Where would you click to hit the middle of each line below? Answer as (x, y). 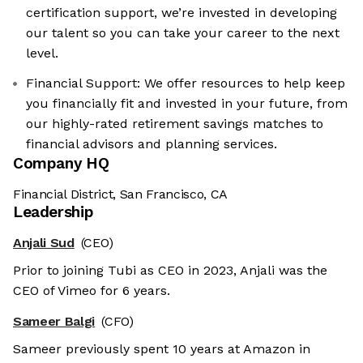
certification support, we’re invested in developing (181, 13)
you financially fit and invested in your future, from (187, 104)
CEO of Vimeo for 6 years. (92, 291)
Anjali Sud (44, 243)
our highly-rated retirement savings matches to (175, 124)
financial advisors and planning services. (152, 144)
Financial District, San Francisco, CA (121, 194)
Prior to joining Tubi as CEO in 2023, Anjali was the (170, 271)
